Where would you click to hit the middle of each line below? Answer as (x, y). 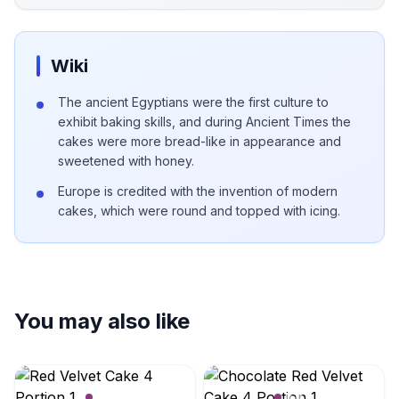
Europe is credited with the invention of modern (198, 191)
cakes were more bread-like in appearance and (199, 141)
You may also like (102, 321)
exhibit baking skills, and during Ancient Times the (204, 122)
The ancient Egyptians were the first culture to (193, 102)
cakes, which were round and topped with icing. (199, 211)
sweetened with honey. (126, 161)
